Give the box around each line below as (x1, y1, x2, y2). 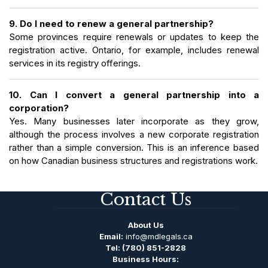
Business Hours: (112, 254, 179, 264)
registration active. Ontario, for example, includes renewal (9, 44, 259, 56)
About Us (127, 220, 164, 230)
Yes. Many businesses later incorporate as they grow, (9, 115, 259, 127)
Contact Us (100, 188, 191, 210)
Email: (99, 231, 123, 241)
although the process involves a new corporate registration (9, 128, 259, 140)
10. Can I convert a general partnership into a (9, 89, 259, 100)
